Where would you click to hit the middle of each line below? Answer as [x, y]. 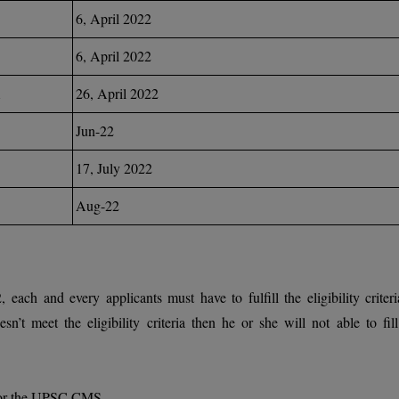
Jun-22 [95, 130]
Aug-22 [98, 205]
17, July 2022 [114, 168]
